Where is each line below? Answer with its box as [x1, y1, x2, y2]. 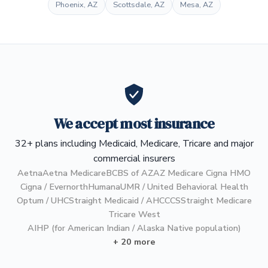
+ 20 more [112, 236, 156, 248]
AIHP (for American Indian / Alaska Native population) [27, 222, 241, 234]
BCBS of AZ [106, 167, 153, 179]
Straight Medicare [180, 194, 252, 207]
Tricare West [108, 208, 160, 221]
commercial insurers [93, 152, 175, 166]
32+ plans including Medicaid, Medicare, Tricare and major [14, 137, 254, 151]
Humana [87, 181, 120, 193]
